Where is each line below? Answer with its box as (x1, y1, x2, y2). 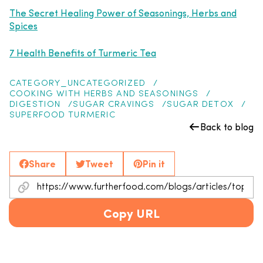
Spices (9, 19, 38, 32)
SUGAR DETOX (167, 100, 234, 109)
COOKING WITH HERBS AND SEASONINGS (9, 90, 199, 99)
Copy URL (103, 204, 160, 221)
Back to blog (200, 120, 254, 133)
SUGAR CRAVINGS (73, 100, 155, 109)
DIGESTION (9, 100, 61, 109)
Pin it (143, 157, 165, 170)
